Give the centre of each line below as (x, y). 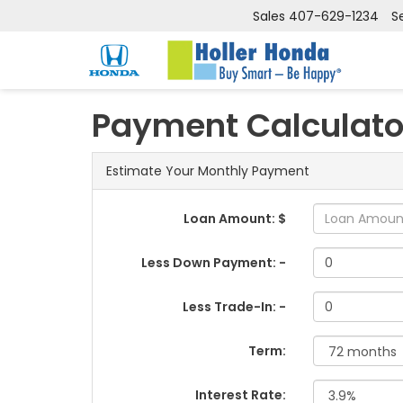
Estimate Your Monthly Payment (208, 171)
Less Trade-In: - (235, 307)
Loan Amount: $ (235, 219)
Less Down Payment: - (214, 263)
